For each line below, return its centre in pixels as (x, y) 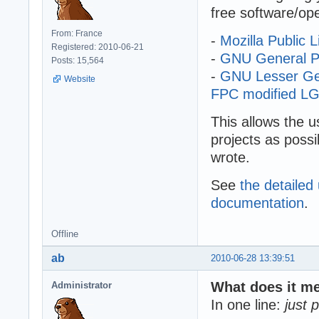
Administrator (82, 285)
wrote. (230, 157)
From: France (77, 33)
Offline (65, 234)
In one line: (248, 304)
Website (80, 79)
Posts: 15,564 (78, 60)
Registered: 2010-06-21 (98, 47)
